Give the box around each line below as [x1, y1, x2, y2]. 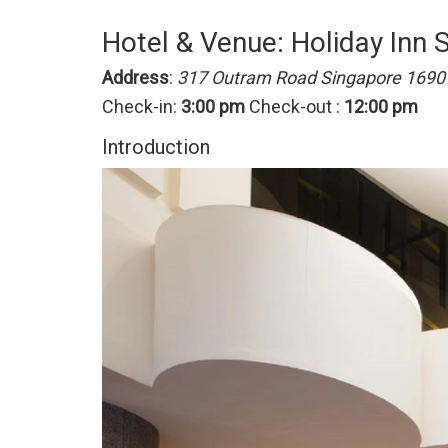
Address [102, 67, 169, 88]
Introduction [102, 135, 210, 159]
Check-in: [102, 96, 181, 117]
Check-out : [245, 96, 344, 117]
